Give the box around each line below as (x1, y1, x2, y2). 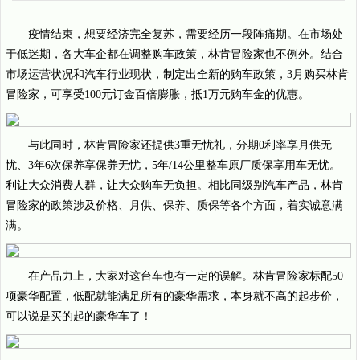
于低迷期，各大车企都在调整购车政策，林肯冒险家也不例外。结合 (6, 48, 343, 60)
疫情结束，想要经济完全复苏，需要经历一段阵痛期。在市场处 (28, 28, 343, 40)
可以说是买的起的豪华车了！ (6, 310, 152, 322)
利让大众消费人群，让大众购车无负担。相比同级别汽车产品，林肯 (6, 179, 343, 191)
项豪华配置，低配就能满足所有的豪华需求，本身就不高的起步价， (6, 290, 343, 302)
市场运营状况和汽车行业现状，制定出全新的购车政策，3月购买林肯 (6, 68, 349, 80)
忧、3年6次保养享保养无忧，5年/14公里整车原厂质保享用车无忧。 (6, 159, 341, 171)
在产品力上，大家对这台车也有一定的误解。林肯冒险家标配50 (28, 270, 343, 282)
